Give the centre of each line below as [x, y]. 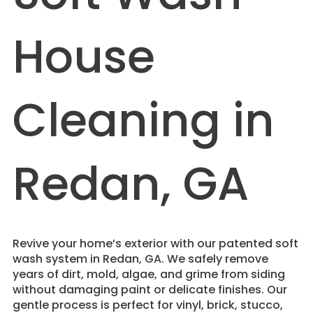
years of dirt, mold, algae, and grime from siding [148, 274]
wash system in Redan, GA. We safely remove [140, 259]
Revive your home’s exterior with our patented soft [155, 243]
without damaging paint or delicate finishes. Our [150, 289]
